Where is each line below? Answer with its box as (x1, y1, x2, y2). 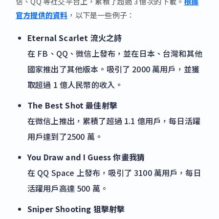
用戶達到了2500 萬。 (27, 131, 103, 143)
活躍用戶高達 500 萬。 (27, 182, 109, 195)
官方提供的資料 (16, 10, 68, 21)
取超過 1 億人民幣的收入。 (27, 79, 123, 91)
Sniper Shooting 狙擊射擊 (27, 203, 125, 215)
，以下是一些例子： (67, 10, 135, 21)
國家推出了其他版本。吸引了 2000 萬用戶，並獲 (27, 63, 200, 75)
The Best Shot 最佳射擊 (27, 99, 117, 111)
